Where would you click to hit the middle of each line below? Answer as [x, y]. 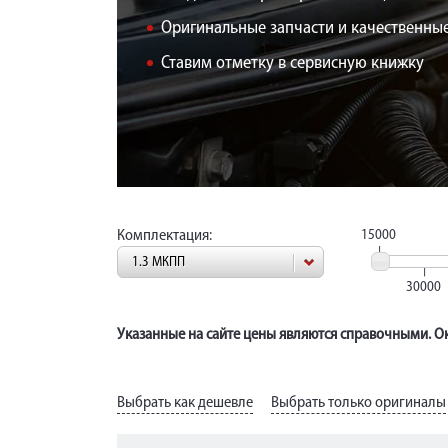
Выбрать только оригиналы [358, 403]
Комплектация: [164, 236]
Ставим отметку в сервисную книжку [292, 63]
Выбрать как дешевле [185, 403]
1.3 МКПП [158, 262]
